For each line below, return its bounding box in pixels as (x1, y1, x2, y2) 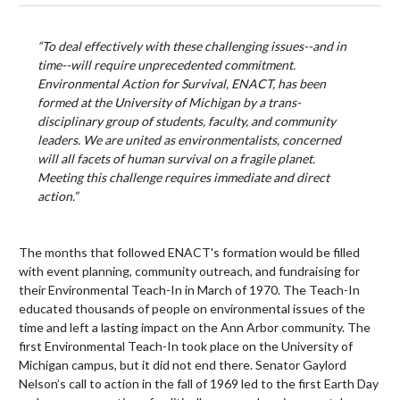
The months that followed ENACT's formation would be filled (19, 245, 360, 261)
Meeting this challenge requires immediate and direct (37, 170, 329, 186)
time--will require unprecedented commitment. (37, 57, 296, 73)
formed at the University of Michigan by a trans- (37, 95, 301, 111)
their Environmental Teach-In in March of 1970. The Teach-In (19, 282, 360, 298)
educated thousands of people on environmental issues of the (19, 301, 365, 317)
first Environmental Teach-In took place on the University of (19, 338, 353, 354)
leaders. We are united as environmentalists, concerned (37, 132, 341, 148)
